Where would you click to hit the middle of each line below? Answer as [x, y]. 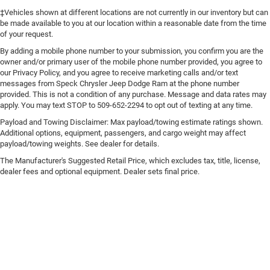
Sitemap [117, 233]
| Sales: [214, 244]
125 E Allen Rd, [113, 244]
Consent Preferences [194, 233]
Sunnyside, [152, 244]
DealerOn [85, 233]
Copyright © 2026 [36, 233]
